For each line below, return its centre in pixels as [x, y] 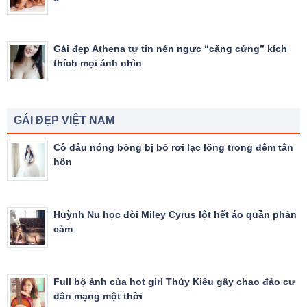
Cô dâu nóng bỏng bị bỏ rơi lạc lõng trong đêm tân [173, 147]
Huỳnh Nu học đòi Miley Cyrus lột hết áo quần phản [175, 214]
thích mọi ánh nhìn [98, 63]
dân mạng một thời [98, 296]
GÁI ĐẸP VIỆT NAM [64, 120]
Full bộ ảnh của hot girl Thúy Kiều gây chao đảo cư [174, 281]
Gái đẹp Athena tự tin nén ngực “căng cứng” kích [170, 48]
